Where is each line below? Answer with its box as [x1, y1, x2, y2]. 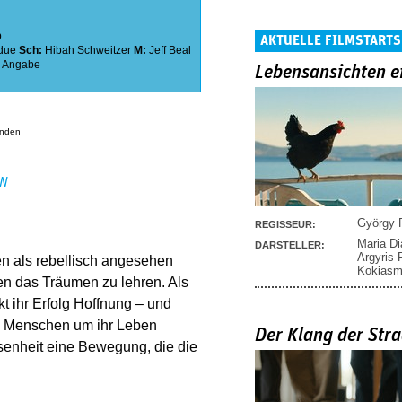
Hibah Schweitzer [45, 44, 131, 57]
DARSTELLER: [255, 239, 325, 250]
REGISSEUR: [255, 218, 316, 230]
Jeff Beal [149, 44, 191, 57]
